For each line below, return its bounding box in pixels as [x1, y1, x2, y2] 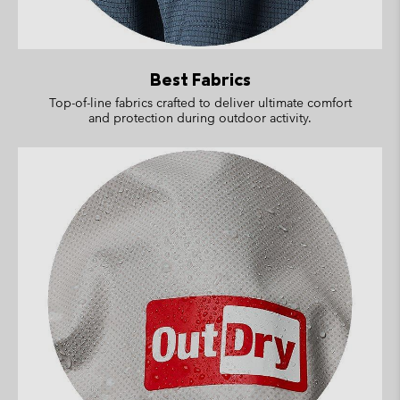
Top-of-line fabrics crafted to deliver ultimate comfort [48, 94, 352, 111]
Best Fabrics [149, 67, 251, 90]
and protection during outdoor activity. [88, 109, 312, 126]
